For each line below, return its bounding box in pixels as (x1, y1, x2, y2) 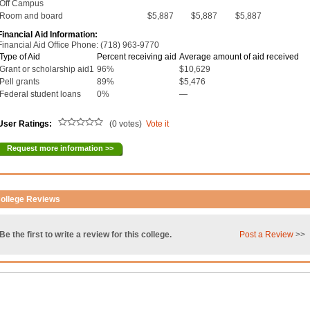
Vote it (146, 119, 170, 129)
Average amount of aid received (179, 52, 300, 62)
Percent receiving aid (97, 52, 177, 62)
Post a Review (239, 230, 294, 239)
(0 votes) (103, 119, 147, 129)
